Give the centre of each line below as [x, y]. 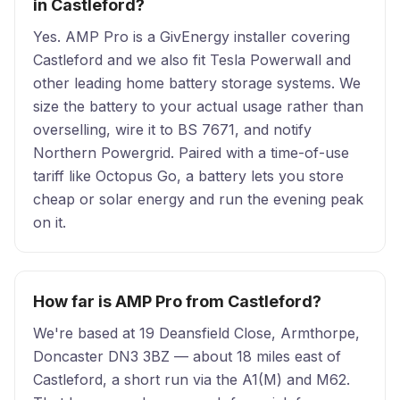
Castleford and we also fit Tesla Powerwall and [192, 60]
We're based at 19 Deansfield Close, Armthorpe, [196, 333]
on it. [50, 222]
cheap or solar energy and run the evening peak [198, 199]
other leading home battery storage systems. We [197, 83]
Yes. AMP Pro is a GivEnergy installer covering [192, 37]
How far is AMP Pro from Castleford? [177, 301]
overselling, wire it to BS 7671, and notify [172, 129]
